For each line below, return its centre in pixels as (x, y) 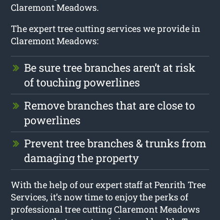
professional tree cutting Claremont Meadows (106, 209)
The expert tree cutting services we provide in (106, 28)
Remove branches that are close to (110, 105)
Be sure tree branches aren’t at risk (110, 67)
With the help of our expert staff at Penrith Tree (109, 184)
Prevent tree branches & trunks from (115, 143)
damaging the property (82, 158)
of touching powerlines (82, 82)
